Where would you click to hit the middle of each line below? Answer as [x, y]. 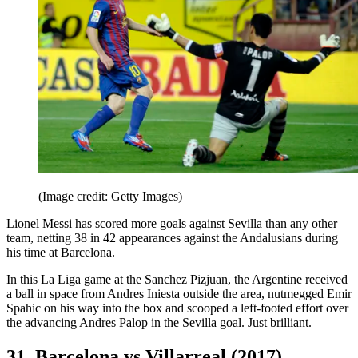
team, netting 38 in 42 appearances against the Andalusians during [172, 238]
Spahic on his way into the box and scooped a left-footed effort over [177, 308]
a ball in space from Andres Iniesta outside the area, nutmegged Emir [179, 294]
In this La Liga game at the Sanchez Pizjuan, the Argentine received [177, 280]
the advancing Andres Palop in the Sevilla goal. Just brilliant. [159, 323]
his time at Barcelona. [61, 253]
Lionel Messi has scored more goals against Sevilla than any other [172, 224]
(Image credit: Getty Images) [110, 197]
